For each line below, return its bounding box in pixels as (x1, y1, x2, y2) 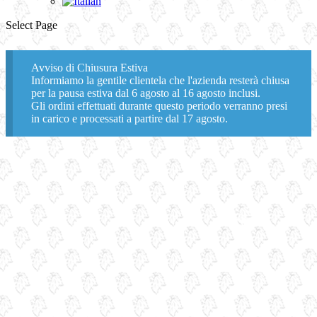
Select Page (6, 19, 57, 31)
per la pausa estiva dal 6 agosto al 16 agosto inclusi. (30, 86, 260, 99)
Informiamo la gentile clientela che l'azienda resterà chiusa (30, 74, 289, 86)
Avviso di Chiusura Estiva (30, 61, 148, 74)
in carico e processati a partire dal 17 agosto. (30, 112, 228, 125)
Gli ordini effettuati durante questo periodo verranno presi (30, 99, 287, 112)
